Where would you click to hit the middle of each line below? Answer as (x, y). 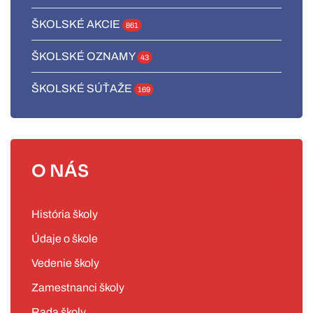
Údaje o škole (65, 239)
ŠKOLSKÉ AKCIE (77, 24)
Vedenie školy (65, 263)
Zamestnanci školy (78, 287)
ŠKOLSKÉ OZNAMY (84, 56)
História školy (65, 214)
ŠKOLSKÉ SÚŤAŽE (83, 88)
